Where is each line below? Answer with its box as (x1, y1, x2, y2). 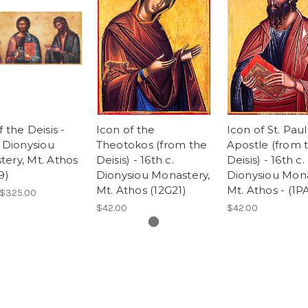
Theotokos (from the (96, 137, 208, 151)
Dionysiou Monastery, (96, 168, 210, 181)
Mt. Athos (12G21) (96, 183, 186, 197)
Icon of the (96, 122, 155, 136)
